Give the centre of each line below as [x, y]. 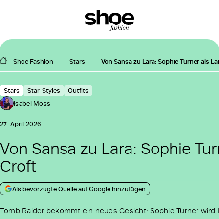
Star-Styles [44, 90]
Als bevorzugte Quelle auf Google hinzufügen [79, 189]
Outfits [78, 90]
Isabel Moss [32, 103]
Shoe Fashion [33, 61]
